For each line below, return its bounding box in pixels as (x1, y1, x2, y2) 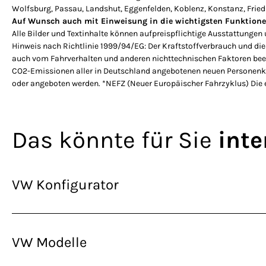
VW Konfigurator (12, 176, 119, 194)
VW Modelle (12, 234, 87, 251)
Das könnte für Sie (12, 126, 218, 154)
